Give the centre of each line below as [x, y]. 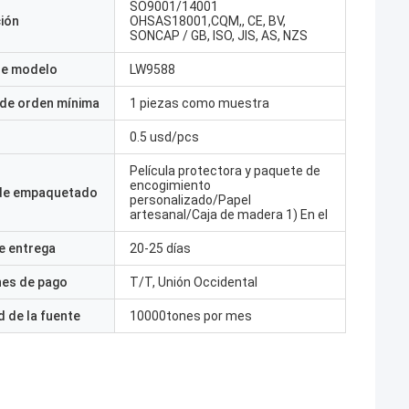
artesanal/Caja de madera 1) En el [229, 215]
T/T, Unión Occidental [194, 282]
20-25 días [160, 248]
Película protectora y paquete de [225, 171]
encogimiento [170, 185]
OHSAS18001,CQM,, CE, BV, [208, 21]
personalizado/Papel [190, 200]
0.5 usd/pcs [164, 137]
